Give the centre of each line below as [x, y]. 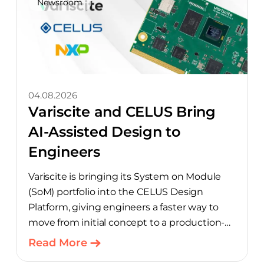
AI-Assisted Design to [104, 132]
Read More [58, 243]
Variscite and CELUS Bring [122, 112]
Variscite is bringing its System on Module [125, 176]
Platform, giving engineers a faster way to [124, 207]
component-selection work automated [119, 253]
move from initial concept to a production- [127, 222]
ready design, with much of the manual [120, 238]
